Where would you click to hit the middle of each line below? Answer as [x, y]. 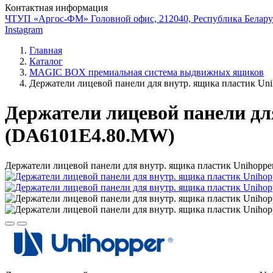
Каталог [46, 61]
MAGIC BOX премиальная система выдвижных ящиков [147, 72]
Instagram [24, 30]
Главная [46, 50]
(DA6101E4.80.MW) [90, 136]
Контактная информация [56, 8]
